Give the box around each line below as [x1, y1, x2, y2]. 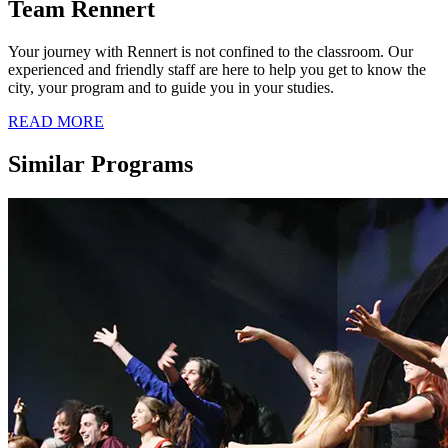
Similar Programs [8, 150, 193, 177]
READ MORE [8, 112, 104, 130]
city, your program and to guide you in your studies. [8, 78, 334, 96]
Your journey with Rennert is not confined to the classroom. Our [8, 42, 413, 60]
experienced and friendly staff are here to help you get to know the [8, 60, 426, 78]
